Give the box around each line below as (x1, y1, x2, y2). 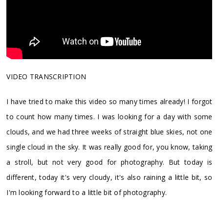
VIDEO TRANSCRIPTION (6, 72, 87, 81)
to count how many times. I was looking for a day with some (6, 112, 213, 121)
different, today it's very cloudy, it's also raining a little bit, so (6, 173, 213, 182)
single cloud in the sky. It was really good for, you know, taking (6, 142, 213, 152)
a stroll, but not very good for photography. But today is (6, 157, 213, 167)
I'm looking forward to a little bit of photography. (6, 188, 167, 197)
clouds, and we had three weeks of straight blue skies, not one (6, 127, 213, 136)
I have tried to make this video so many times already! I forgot (6, 97, 213, 106)
